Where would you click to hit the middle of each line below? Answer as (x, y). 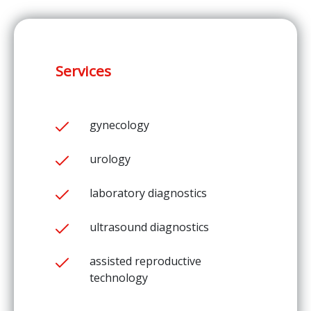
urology (110, 159)
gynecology (119, 125)
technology (119, 278)
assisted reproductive (145, 261)
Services (83, 71)
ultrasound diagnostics (149, 227)
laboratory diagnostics (148, 193)
